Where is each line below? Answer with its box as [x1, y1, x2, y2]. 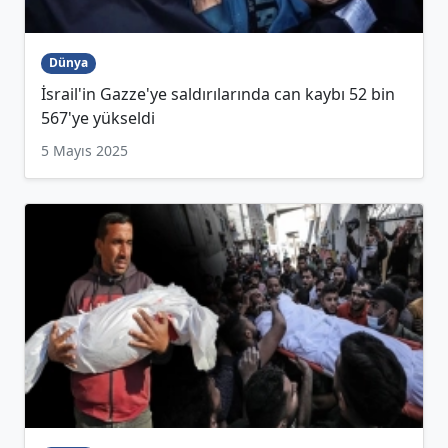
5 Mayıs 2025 [41, 140, 128, 160]
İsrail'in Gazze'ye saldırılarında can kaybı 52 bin [41, 82, 395, 105]
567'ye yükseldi [41, 106, 155, 129]
